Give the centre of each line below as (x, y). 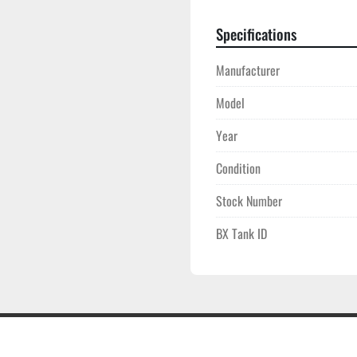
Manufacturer (248, 70)
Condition (238, 168)
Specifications (256, 34)
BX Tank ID (241, 233)
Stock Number (249, 201)
